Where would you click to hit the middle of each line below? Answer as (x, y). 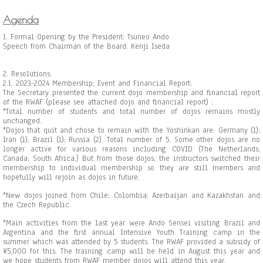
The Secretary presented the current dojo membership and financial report (131, 93)
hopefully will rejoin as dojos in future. (71, 177)
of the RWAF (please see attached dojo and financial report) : (110, 102)
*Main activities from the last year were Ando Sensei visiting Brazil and (131, 223)
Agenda (21, 20)
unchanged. (22, 121)
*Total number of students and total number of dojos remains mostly (131, 112)
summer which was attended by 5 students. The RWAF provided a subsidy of (131, 242)
